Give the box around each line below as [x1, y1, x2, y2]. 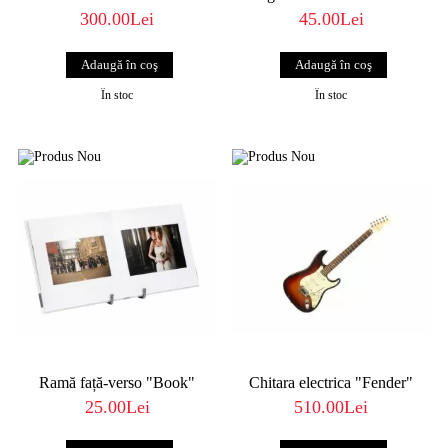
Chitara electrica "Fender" [249, 373, 413, 391]
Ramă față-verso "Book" [39, 373, 195, 391]
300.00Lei [80, 8, 154, 29]
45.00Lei [298, 8, 364, 29]
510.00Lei [294, 396, 368, 417]
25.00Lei [84, 396, 150, 417]
